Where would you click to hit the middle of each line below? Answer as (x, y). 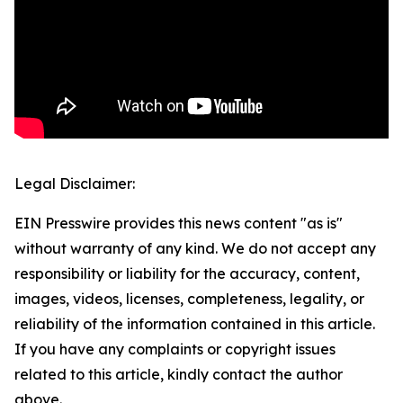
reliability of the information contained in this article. (195, 324)
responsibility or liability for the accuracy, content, (187, 274)
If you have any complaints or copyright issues (175, 349)
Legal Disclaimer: (75, 184)
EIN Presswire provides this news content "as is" (179, 224)
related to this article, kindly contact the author (179, 375)
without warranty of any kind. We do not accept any (195, 249)
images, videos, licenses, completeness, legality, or (189, 299)
